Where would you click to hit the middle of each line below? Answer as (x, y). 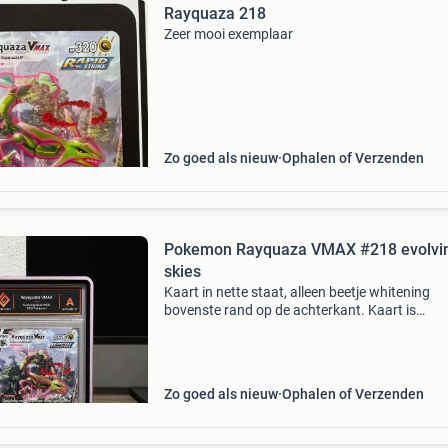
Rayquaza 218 (214, 13)
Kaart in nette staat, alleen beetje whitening (296, 292)
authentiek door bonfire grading (261, 328)
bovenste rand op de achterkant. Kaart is (289, 310)
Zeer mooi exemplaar (228, 34)
